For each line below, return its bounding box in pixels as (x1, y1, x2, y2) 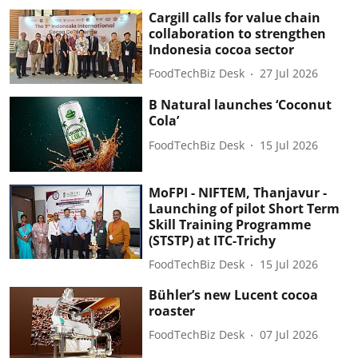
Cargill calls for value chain (149, 8, 321, 26)
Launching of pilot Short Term (149, 199, 340, 217)
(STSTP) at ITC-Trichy (149, 231, 276, 249)
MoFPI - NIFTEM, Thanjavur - (149, 183, 328, 201)
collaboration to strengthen (149, 24, 327, 42)
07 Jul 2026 (260, 327, 319, 343)
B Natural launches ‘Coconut (149, 96, 332, 114)
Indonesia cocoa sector (149, 40, 295, 58)
